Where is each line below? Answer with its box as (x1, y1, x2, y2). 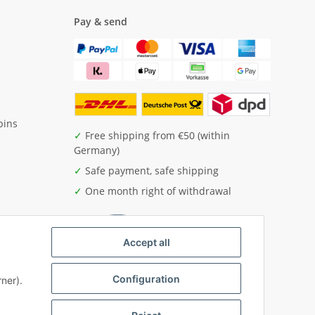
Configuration (112, 272, 180, 285)
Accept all (122, 236, 170, 249)
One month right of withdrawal (82, 184, 231, 198)
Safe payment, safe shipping (82, 163, 219, 177)
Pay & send (73, 15, 127, 29)
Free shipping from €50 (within (82, 128, 230, 142)
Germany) (73, 143, 120, 157)
